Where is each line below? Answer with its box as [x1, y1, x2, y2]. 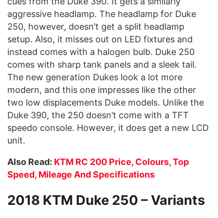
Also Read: [7, 156, 54, 167]
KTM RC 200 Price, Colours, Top [54, 156, 189, 167]
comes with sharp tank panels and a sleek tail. [7, 59, 197, 70]
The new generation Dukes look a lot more [7, 72, 182, 82]
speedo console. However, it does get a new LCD [7, 122, 209, 133]
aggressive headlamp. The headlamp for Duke [7, 8, 196, 19]
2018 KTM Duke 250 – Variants [7, 192, 205, 209]
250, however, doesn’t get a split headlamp [7, 21, 184, 32]
